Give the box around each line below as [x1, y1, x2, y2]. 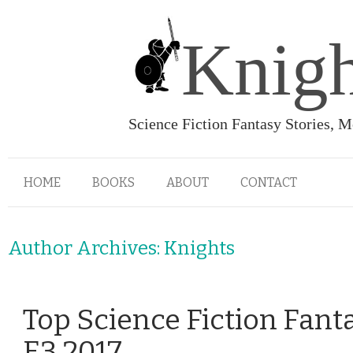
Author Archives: [8, 237, 164, 259]
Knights [164, 237, 235, 259]
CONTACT [240, 175, 297, 190]
